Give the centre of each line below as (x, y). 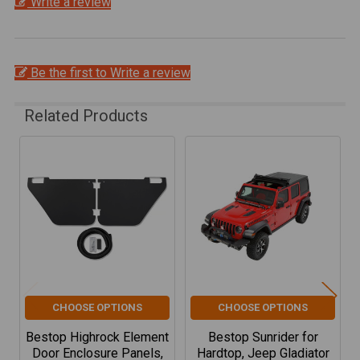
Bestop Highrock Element (97, 337)
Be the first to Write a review (110, 73)
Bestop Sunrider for (263, 337)
